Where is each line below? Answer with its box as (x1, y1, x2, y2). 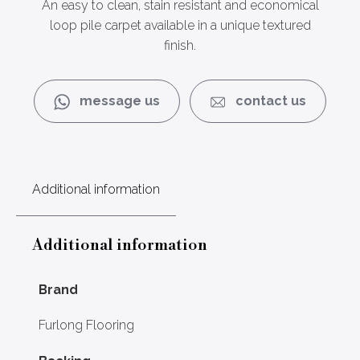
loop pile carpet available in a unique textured (49, 18, 311, 32)
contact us (226, 94, 306, 108)
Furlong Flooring (39, 318, 134, 332)
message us (70, 94, 160, 108)
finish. (164, 39, 196, 52)
